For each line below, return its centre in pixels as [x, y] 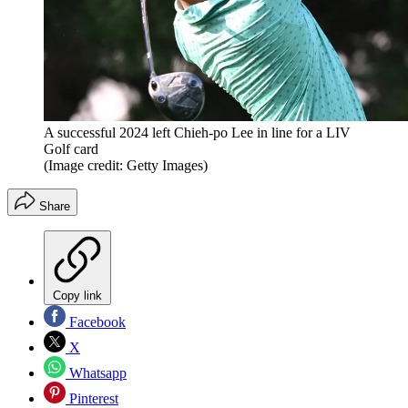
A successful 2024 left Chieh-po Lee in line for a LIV [197, 133]
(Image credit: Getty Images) [126, 166]
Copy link [77, 296]
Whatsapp [96, 373]
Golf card [71, 149]
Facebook [96, 322]
